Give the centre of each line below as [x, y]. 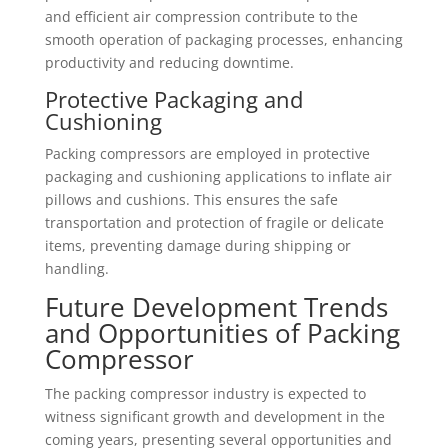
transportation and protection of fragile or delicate [214, 222]
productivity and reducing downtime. [169, 62]
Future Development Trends [216, 307]
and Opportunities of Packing [222, 333]
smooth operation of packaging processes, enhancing [223, 39]
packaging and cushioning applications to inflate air [218, 176]
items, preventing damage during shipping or [197, 245]
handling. [76, 268]
